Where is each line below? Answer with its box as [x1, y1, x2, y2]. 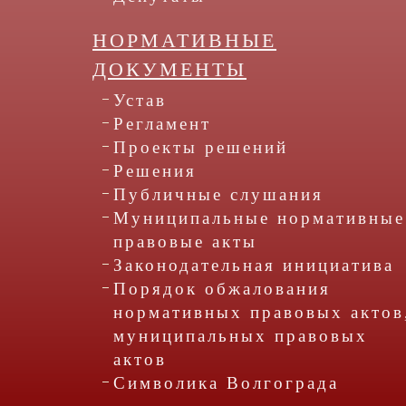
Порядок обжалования [113, 279, 331, 299]
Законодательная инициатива [113, 256, 394, 275]
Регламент [113, 114, 211, 134]
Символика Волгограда [113, 373, 339, 393]
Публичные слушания [113, 185, 324, 205]
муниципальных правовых [113, 326, 368, 346]
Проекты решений [113, 138, 288, 158]
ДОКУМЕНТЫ [92, 58, 246, 82]
